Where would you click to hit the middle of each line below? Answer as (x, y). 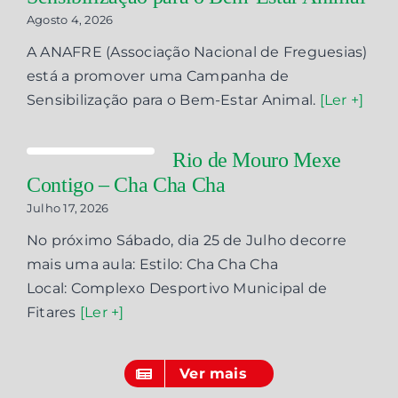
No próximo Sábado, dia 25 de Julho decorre (187, 240)
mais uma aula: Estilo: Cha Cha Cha (152, 264)
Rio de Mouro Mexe (256, 160)
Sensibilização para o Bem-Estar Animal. (173, 100)
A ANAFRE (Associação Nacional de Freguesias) (197, 52)
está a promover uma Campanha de (158, 76)
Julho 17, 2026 (68, 208)
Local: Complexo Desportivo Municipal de (177, 288)
